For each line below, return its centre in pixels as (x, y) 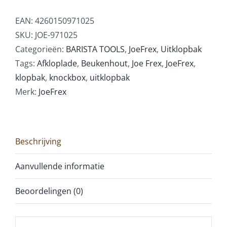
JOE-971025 (56, 35)
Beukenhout (104, 64)
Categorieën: (41, 49)
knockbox (67, 78)
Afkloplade (57, 64)
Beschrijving (38, 142)
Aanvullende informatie (60, 166)
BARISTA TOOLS (95, 49)
